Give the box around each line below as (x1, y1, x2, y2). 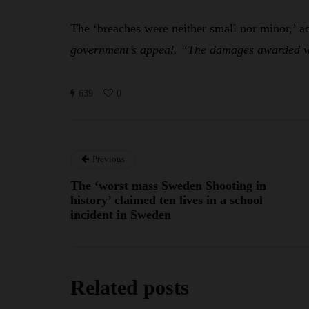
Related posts (70, 276, 189, 299)
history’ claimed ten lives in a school (70, 193, 263, 208)
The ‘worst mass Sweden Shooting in (70, 179, 266, 193)
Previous (92, 154, 125, 165)
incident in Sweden (70, 208, 171, 222)
